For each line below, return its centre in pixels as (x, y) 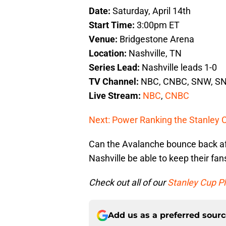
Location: (109, 53)
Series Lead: (115, 68)
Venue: (104, 39)
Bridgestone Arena (157, 39)
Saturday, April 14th (152, 11)
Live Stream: (116, 96)
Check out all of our (128, 183)
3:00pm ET (158, 25)
